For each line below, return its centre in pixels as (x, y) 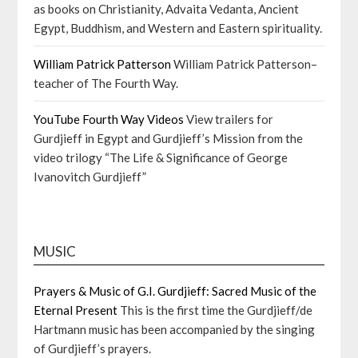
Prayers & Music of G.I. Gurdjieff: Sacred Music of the (175, 291)
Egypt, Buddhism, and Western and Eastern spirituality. (178, 28)
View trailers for (229, 119)
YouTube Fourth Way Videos (109, 119)
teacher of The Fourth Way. (106, 83)
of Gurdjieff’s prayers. (93, 348)
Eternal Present (76, 310)
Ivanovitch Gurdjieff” (90, 177)
